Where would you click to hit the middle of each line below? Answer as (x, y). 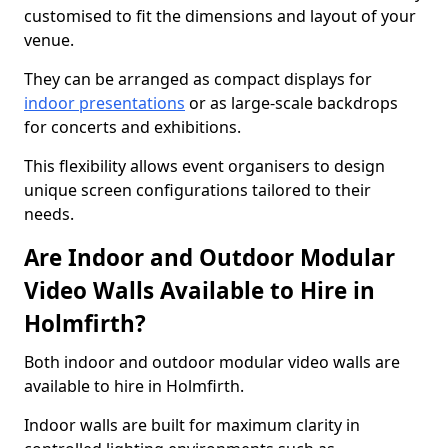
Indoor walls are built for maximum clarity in (192, 425)
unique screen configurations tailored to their (197, 190)
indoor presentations (104, 103)
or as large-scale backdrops (291, 103)
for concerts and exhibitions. (132, 127)
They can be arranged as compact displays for (198, 79)
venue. (49, 40)
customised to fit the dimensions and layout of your (220, 16)
